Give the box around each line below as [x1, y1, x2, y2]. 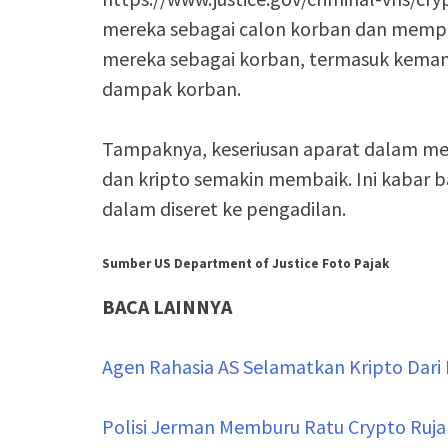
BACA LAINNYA [102, 294, 232, 319]
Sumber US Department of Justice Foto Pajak [102, 254, 389, 272]
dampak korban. [102, 75, 241, 101]
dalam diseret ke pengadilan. [102, 195, 346, 221]
